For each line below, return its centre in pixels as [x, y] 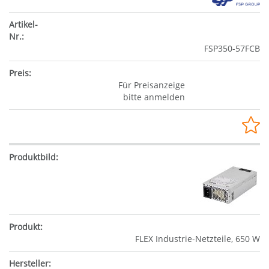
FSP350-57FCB [232, 48]
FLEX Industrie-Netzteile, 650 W [198, 238]
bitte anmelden [154, 97]
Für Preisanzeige [151, 85]
